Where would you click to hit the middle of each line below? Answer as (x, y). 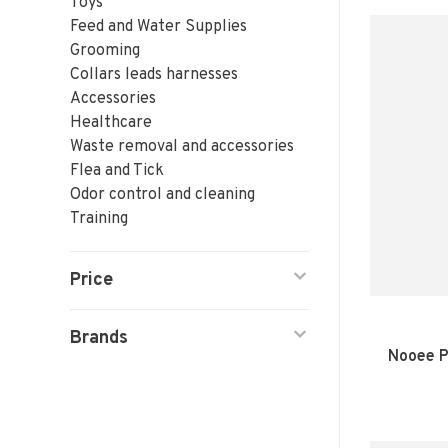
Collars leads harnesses (154, 75)
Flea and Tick (117, 171)
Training (99, 219)
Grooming (105, 51)
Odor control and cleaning (162, 195)
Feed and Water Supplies (158, 27)
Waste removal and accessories (182, 147)
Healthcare (111, 123)
